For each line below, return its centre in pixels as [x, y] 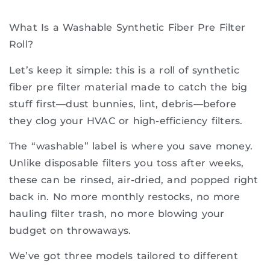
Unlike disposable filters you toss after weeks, [127, 163]
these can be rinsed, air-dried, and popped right [134, 180]
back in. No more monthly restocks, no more [125, 196]
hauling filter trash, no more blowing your [117, 213]
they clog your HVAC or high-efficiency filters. [126, 121]
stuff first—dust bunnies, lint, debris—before [123, 104]
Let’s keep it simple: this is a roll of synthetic [124, 70]
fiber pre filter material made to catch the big [128, 87]
